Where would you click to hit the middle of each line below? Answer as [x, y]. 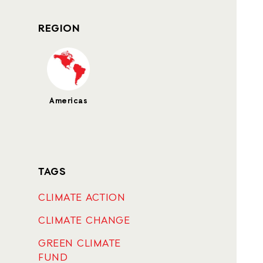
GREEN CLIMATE [80, 244]
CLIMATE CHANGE [84, 221]
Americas [68, 101]
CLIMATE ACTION [82, 198]
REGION [59, 29]
